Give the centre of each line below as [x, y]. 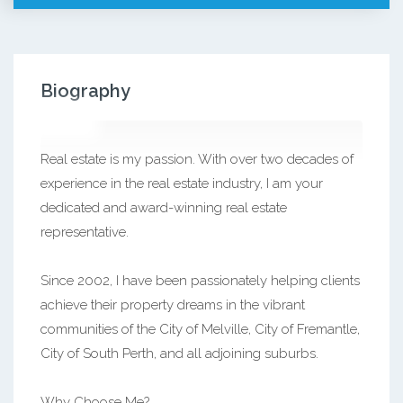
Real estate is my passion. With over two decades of [197, 159]
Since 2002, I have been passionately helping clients [200, 280]
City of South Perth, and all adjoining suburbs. [179, 353]
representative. [85, 232]
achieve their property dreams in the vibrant [173, 304]
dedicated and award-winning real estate [164, 207]
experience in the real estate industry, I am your [182, 183]
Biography [85, 90]
